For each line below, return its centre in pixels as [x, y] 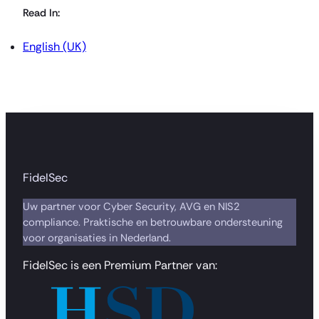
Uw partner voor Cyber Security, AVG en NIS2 [131, 206]
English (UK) [54, 46]
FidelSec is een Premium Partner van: [120, 266]
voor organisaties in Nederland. [97, 237]
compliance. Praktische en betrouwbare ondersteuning [153, 222]
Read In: [41, 13]
